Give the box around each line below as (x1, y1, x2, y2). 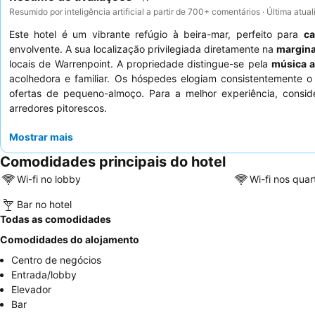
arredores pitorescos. (9, 101, 107, 114)
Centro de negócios (11, 253, 101, 266)
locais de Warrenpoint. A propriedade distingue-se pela (9, 57, 271, 70)
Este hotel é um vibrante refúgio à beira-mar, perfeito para (9, 27, 304, 40)
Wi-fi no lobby (17, 173, 81, 186)
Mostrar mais (9, 130, 73, 143)
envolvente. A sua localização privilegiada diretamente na (9, 42, 276, 55)
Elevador (11, 283, 51, 295)
